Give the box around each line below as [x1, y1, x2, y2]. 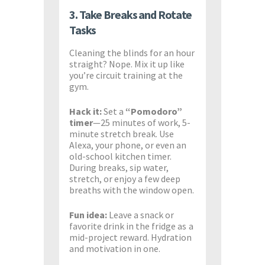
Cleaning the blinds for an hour [69, 47, 195, 59]
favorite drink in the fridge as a [69, 220, 193, 232]
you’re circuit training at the [69, 69, 183, 82]
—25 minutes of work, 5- [93, 117, 191, 129]
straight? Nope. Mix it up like [69, 58, 185, 70]
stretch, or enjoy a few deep [69, 173, 181, 185]
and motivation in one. [69, 243, 161, 255]
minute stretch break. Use [69, 128, 174, 140]
